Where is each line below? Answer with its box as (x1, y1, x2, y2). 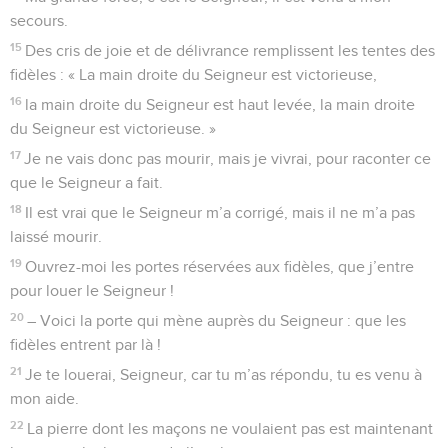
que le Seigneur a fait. (10, 174, 163, 191)
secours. (10, 12, 68, 29)
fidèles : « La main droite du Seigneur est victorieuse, (10, 66, 377, 83)
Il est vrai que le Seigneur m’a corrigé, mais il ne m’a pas (25, 204, 416, 221)
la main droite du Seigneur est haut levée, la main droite (25, 96, 416, 113)
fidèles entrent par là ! (10, 336, 161, 353)
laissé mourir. (10, 228, 102, 245)
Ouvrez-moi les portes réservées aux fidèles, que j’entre (25, 258, 415, 275)
